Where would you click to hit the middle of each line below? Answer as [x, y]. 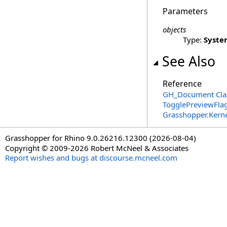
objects [174, 29]
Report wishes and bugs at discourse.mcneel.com [91, 158]
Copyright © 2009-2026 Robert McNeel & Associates [97, 148]
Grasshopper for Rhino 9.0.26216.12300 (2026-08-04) [101, 138]
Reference [182, 84]
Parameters [185, 11]
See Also [189, 61]
